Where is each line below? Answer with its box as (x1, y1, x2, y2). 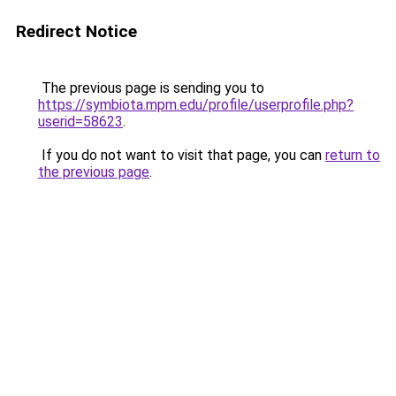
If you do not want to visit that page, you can (38, 147, 325, 164)
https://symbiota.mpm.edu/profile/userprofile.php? (38, 96, 354, 113)
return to (325, 147, 380, 164)
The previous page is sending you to (38, 80, 264, 96)
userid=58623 (38, 113, 123, 130)
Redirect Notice (16, 21, 137, 42)
